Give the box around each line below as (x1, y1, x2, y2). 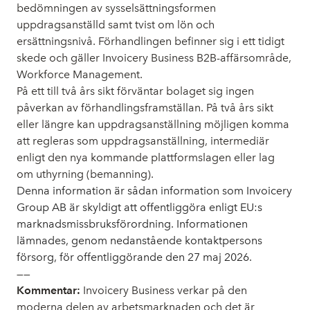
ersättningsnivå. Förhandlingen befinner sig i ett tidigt (17, 35, 284, 48)
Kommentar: (17, 284, 80, 297)
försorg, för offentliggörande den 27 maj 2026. (17, 250, 252, 264)
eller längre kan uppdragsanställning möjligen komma (17, 118, 289, 131)
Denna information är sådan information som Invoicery (17, 184, 292, 197)
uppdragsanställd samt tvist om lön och (17, 18, 215, 31)
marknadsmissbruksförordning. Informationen (17, 217, 248, 230)
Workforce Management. (17, 68, 143, 81)
